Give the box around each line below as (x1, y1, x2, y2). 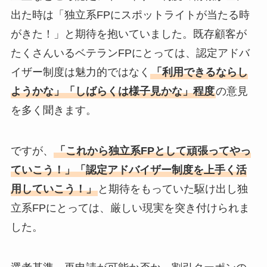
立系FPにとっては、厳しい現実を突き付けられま (10, 202, 250, 215)
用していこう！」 (10, 183, 97, 195)
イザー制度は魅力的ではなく (10, 66, 150, 79)
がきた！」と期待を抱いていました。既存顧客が (10, 28, 247, 41)
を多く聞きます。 (10, 104, 97, 117)
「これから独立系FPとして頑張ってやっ (54, 145, 251, 157)
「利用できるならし (151, 66, 248, 79)
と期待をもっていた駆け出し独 (97, 183, 248, 195)
